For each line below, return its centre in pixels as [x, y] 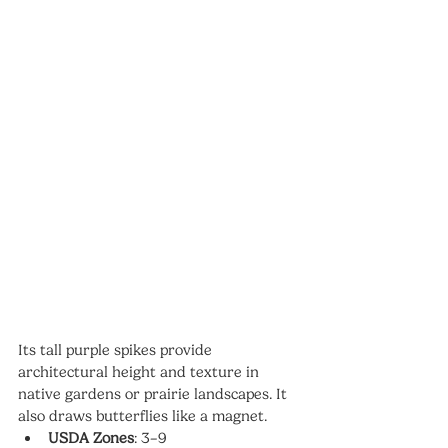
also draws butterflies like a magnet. [142, 415]
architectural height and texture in [140, 371]
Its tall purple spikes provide [117, 349]
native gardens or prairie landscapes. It [154, 393]
